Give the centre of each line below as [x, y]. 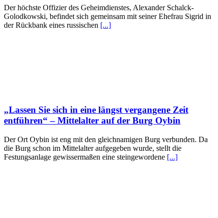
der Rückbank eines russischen [52, 25]
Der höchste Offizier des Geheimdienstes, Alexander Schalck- [99, 8]
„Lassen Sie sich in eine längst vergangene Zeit [96, 110]
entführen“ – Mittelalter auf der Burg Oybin [92, 121]
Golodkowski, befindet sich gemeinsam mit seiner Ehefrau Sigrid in [108, 17]
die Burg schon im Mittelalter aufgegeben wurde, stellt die [93, 148]
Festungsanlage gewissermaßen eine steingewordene [85, 157]
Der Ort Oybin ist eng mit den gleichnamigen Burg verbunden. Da [106, 139]
